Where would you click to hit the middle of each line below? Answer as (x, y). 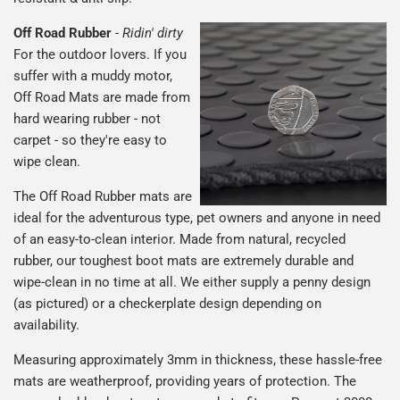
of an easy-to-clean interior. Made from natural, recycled (179, 240)
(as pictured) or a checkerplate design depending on (167, 304)
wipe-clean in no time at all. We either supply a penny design (192, 283)
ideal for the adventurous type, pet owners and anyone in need (197, 218)
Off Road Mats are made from (102, 98)
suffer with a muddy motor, (93, 76)
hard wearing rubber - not (87, 119)
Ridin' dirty (153, 33)
